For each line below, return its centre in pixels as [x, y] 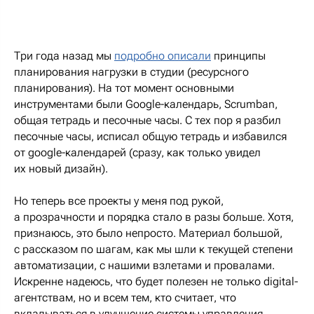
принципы [238, 56]
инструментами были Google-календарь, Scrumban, [146, 104]
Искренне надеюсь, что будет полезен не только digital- [156, 281]
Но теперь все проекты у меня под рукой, [119, 201]
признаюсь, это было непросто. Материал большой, [148, 233]
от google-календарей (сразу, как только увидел [137, 152]
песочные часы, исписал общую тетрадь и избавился [150, 136]
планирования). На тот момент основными [124, 88]
